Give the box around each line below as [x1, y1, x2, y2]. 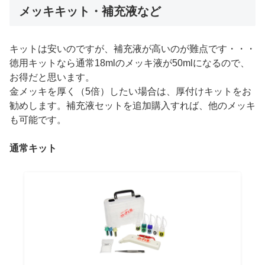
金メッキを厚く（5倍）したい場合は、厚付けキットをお [9, 86, 251, 97]
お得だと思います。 [9, 72, 95, 83]
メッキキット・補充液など [19, 5, 161, 18]
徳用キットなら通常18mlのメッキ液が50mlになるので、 [9, 58, 250, 69]
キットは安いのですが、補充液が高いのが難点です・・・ [9, 44, 256, 54]
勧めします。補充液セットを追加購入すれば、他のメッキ [9, 101, 256, 111]
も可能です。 [9, 115, 66, 125]
